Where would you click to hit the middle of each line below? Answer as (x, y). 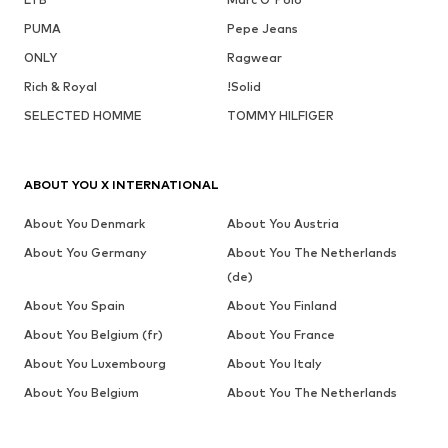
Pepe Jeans (262, 28)
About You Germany (85, 252)
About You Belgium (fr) (93, 334)
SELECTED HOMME (83, 115)
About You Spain (74, 305)
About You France (280, 334)
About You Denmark (84, 223)
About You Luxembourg (95, 363)
